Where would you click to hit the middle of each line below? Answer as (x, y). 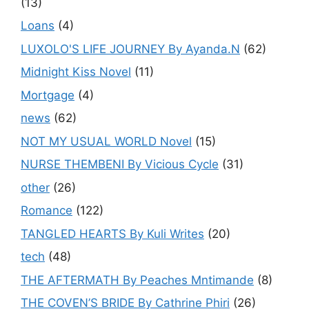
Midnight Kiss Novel (76, 72)
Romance (47, 210)
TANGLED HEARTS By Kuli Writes (112, 233)
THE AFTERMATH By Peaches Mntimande (137, 280)
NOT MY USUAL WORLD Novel (106, 141)
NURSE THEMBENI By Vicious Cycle (120, 164)
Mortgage (48, 95)
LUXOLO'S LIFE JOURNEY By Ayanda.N (130, 49)
